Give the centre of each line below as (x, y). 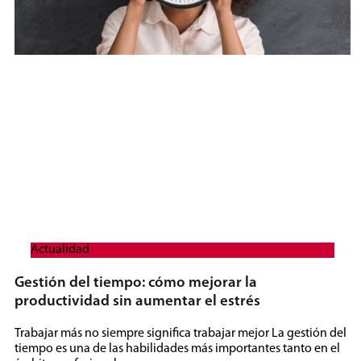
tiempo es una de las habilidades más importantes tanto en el (177, 349)
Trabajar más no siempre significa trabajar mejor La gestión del (180, 333)
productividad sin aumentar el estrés (137, 302)
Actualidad (60, 250)
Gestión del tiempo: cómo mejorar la (135, 284)
